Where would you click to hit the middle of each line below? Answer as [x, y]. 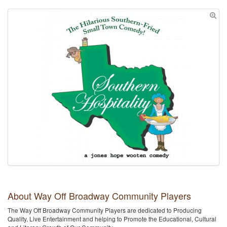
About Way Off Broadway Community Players [99, 196]
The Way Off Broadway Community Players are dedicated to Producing [105, 210]
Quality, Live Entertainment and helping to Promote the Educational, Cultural [112, 219]
